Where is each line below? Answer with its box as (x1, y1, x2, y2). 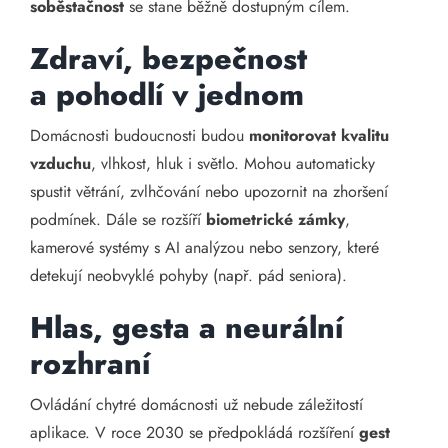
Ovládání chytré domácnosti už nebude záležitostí (30, 393, 363, 416)
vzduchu (30, 152, 91, 175)
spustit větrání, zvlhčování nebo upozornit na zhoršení (30, 180, 388, 203)
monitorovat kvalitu (249, 124, 389, 147)
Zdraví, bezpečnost (30, 37, 307, 80)
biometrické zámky (206, 208, 345, 231)
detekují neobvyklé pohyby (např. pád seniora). (30, 264, 347, 287)
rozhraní (30, 342, 150, 385)
